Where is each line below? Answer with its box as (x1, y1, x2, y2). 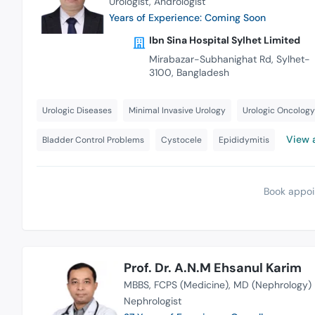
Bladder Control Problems (42, 134, 144, 146)
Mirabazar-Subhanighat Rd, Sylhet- (148, 53, 310, 66)
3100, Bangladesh (148, 66, 229, 79)
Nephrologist (123, 295, 181, 308)
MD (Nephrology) (233, 278, 311, 292)
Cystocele (161, 134, 202, 146)
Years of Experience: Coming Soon (109, 11, 266, 24)
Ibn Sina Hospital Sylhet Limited (148, 34, 300, 47)
